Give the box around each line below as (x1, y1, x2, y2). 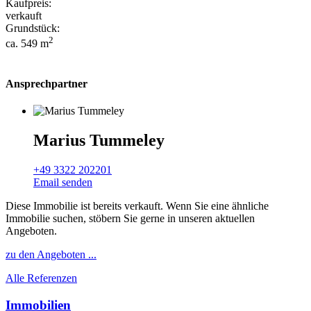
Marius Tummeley (33, 131, 165, 150)
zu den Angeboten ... (6, 249, 96, 261)
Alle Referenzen (6, 272, 77, 285)
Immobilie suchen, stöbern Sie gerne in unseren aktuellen (6, 212, 255, 225)
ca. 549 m (6, 37, 49, 50)
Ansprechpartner (6, 78, 87, 90)
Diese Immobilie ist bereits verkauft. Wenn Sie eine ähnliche (6, 200, 269, 212)
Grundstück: (6, 22, 60, 35)
